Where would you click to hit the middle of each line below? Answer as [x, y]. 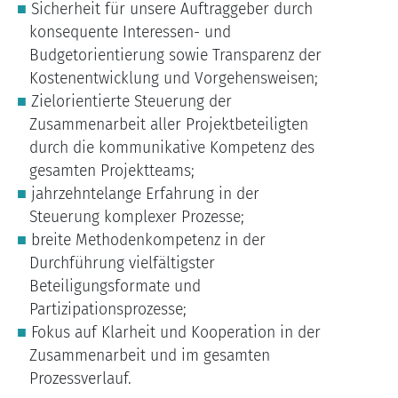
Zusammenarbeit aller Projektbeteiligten [168, 125]
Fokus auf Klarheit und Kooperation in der [175, 333]
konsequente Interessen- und [130, 33]
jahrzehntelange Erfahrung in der [145, 195]
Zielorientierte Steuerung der [131, 102]
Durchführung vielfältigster [122, 264]
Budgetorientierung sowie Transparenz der [175, 56]
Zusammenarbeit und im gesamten [149, 356]
